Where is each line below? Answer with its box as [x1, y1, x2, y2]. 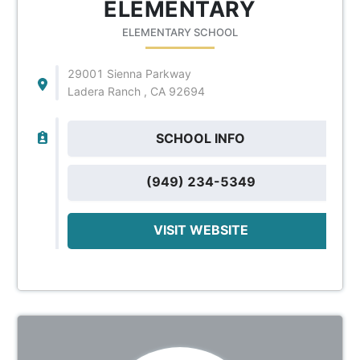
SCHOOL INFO [156, 129, 246, 146]
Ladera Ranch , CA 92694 [67, 84, 205, 98]
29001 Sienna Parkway [67, 66, 191, 80]
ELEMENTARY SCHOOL [121, 25, 238, 39]
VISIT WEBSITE [153, 221, 248, 238]
